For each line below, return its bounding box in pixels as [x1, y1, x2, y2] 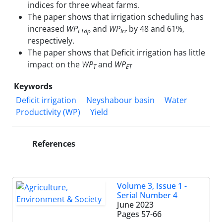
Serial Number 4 [117, 189, 177, 201]
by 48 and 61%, [127, 23, 184, 34]
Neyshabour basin [86, 94, 155, 106]
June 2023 [117, 199, 154, 210]
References [30, 138, 75, 149]
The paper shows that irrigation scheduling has [28, 11, 204, 22]
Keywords [14, 80, 53, 92]
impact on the [28, 58, 80, 70]
